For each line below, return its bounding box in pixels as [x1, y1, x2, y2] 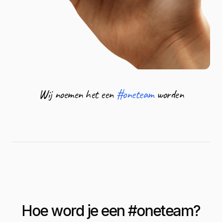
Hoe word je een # [22, 201, 137, 220]
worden [157, 86, 184, 102]
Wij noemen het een [38, 86, 116, 102]
